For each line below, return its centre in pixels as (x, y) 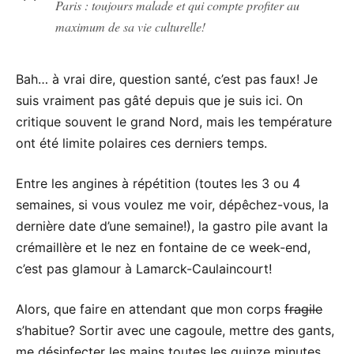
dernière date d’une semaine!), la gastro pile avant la (172, 226)
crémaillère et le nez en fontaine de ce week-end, (163, 247)
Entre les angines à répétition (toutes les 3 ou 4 (158, 183)
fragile (303, 309)
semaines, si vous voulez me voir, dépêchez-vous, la (172, 204)
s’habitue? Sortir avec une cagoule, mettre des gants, (175, 330)
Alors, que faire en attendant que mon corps (150, 309)
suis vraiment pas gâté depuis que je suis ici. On (159, 100)
